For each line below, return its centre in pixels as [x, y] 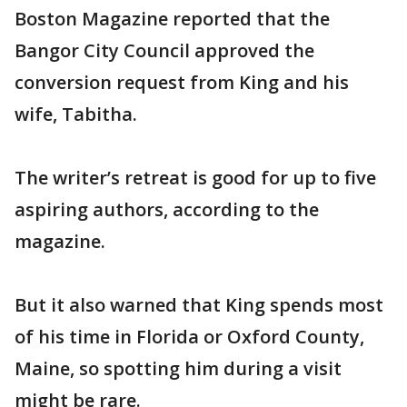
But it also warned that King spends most [199, 305]
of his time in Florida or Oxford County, [189, 337]
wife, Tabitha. [76, 114]
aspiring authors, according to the [167, 209]
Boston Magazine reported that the [172, 19]
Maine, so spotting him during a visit [178, 368]
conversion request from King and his [182, 82]
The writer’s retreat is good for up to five [195, 178]
